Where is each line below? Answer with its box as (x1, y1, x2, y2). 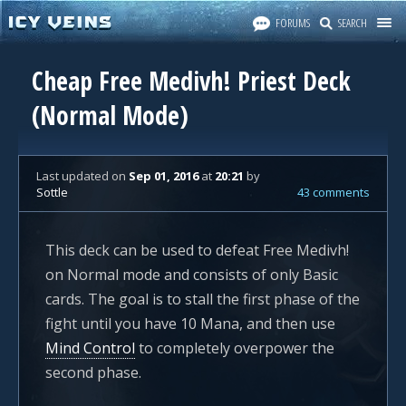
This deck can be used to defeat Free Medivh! (45, 240, 349, 260)
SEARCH (338, 14, 367, 31)
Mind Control (45, 338, 135, 358)
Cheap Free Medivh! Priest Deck (32, 63, 351, 98)
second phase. (45, 362, 141, 382)
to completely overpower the (135, 338, 334, 358)
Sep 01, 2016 (129, 168, 198, 184)
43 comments (297, 184, 370, 200)
